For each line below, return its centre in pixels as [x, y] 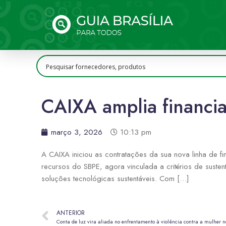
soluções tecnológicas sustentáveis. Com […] [115, 179]
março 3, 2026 [77, 132]
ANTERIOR [71, 213]
